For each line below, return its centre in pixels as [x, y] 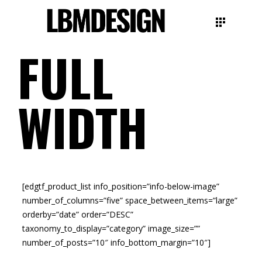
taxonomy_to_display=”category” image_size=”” [111, 228]
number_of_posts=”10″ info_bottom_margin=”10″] [116, 242]
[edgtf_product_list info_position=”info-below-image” [121, 186]
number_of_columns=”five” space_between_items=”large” [130, 200]
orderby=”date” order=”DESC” [78, 214]
